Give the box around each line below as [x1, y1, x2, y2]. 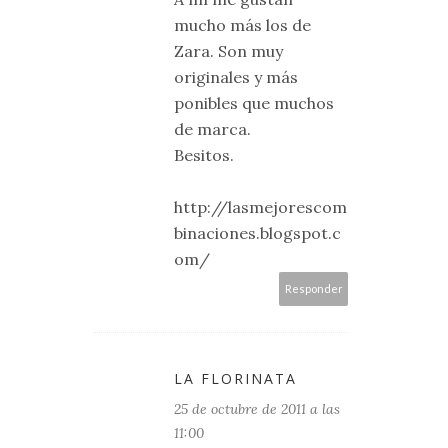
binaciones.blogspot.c [174, 223, 341, 243]
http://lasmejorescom [174, 197, 347, 217]
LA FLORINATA [174, 369, 297, 388]
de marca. [174, 119, 251, 139]
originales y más [174, 67, 298, 87]
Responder [284, 282, 343, 295]
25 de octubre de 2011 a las [174, 400, 340, 418]
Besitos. [174, 145, 234, 165]
